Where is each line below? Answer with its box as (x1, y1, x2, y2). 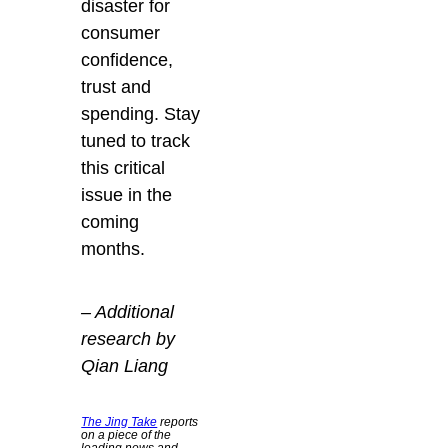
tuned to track (81, 130, 191, 151)
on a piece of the (81, 427, 172, 442)
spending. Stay (81, 103, 201, 124)
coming (81, 211, 140, 232)
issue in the (81, 184, 173, 205)
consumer (81, 22, 161, 43)
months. (81, 238, 146, 259)
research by (81, 328, 176, 349)
